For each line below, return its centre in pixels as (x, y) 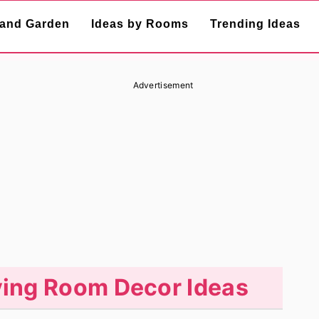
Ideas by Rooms (140, 24)
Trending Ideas (255, 24)
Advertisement (163, 85)
